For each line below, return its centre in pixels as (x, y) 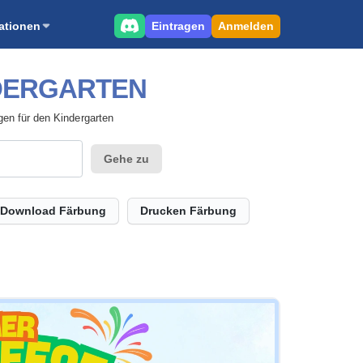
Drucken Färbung (188, 211)
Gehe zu (127, 158)
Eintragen (178, 26)
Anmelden (246, 26)
